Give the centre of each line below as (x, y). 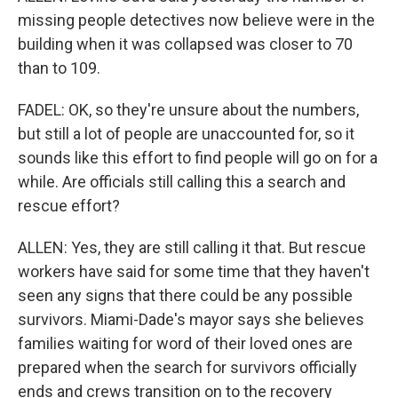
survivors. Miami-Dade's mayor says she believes (191, 319)
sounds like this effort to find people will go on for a (198, 158)
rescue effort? (69, 206)
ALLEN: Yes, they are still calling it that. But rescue (192, 247)
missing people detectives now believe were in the (196, 20)
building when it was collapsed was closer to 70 (185, 44)
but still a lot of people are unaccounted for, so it (186, 134)
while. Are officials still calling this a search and (182, 182)
